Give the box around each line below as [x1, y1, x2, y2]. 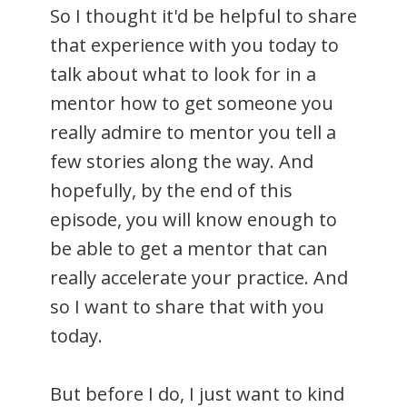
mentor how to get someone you [50, 90, 333, 115]
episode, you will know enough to [50, 206, 337, 232]
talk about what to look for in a [50, 61, 316, 86]
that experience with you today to [50, 32, 339, 57]
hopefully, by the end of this [50, 177, 293, 203]
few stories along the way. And [50, 148, 313, 174]
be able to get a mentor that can [50, 235, 328, 261]
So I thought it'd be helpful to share [50, 3, 357, 28]
